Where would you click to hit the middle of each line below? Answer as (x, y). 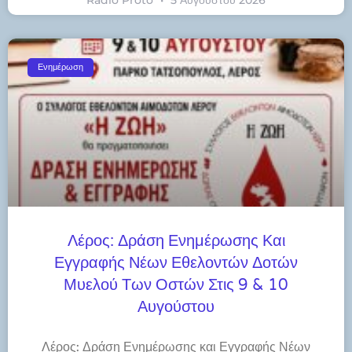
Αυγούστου (176, 307)
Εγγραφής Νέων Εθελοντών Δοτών (176, 263)
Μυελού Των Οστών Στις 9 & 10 (176, 285)
